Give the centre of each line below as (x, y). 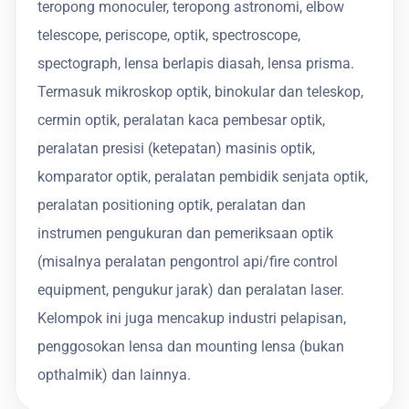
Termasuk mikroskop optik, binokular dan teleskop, (200, 91)
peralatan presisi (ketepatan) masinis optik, (176, 148)
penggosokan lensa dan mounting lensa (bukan (191, 346)
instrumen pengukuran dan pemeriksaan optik (185, 233)
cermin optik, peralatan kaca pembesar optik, (181, 120)
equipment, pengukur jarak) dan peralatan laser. (191, 289)
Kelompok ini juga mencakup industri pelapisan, (192, 318)
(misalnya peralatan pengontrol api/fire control (188, 261)
